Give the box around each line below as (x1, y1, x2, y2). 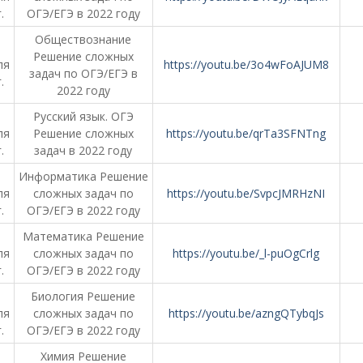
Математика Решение (22, 228, 144, 244)
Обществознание (35, 32, 131, 47)
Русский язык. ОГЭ (32, 109, 134, 124)
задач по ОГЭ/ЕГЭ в (28, 66, 138, 81)
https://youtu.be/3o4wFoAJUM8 (163, 57, 329, 72)
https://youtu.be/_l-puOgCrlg (173, 246, 319, 261)
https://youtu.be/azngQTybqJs (168, 305, 324, 321)
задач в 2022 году (34, 143, 132, 158)
